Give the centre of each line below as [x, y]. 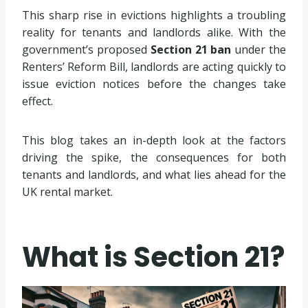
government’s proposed [86, 49]
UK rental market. [67, 192]
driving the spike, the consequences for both [154, 157]
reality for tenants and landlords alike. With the [154, 32]
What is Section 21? [153, 257]
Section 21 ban [191, 49]
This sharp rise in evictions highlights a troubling [154, 15]
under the [259, 49]
